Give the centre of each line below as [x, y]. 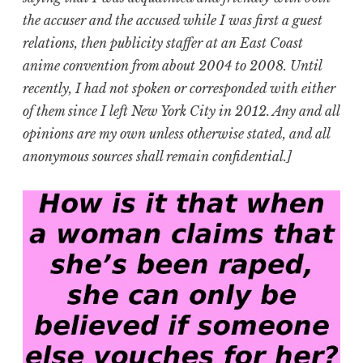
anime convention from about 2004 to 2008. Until [172, 66]
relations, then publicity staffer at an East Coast [163, 43]
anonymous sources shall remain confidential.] [157, 157]
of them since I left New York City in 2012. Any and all [181, 111]
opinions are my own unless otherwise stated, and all [176, 134]
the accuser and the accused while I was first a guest [173, 21]
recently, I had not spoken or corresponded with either [179, 89]
